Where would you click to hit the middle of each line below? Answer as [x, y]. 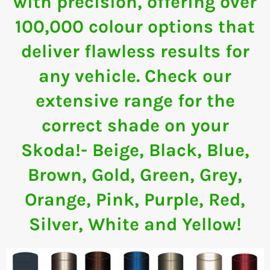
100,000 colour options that [135, 27]
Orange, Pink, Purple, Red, [135, 200]
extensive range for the [135, 101]
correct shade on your [135, 126]
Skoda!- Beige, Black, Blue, [135, 150]
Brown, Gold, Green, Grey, [135, 175]
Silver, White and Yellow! [135, 224]
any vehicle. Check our [135, 76]
